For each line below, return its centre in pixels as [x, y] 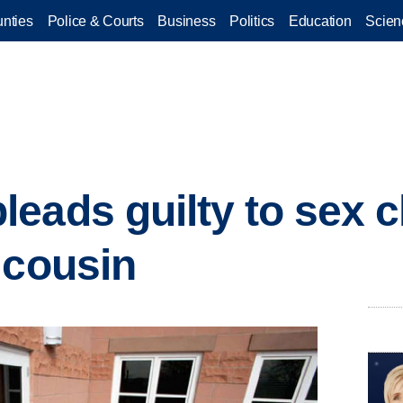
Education [320, 21]
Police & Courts [95, 21]
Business [187, 21]
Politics [252, 21]
